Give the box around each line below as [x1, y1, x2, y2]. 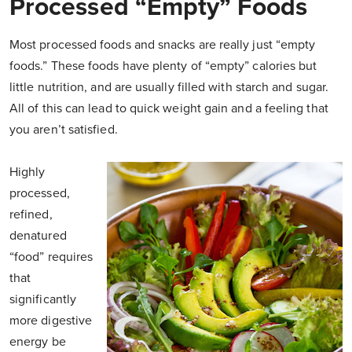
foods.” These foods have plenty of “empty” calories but [9, 58, 317, 75]
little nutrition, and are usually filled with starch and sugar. [9, 79, 329, 96]
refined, [9, 207, 53, 223]
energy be [9, 334, 66, 350]
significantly [9, 291, 77, 308]
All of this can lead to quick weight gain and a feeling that [9, 101, 328, 117]
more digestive [9, 313, 93, 329]
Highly [9, 164, 46, 181]
